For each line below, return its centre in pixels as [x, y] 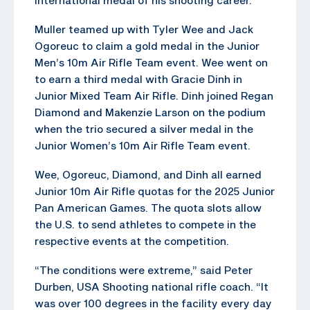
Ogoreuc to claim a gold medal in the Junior [147, 45]
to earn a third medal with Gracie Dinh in [138, 79]
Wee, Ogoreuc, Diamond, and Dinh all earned [148, 174]
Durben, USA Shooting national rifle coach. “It [152, 286]
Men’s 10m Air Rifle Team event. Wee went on [151, 62]
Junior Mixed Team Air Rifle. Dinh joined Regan [154, 95]
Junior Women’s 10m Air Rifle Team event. [143, 145]
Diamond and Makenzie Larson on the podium [150, 112]
